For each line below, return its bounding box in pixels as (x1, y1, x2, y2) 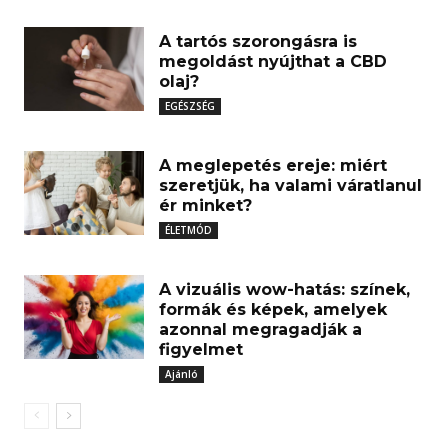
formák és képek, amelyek (159, 300, 387, 319)
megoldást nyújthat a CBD (159, 52, 387, 71)
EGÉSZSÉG (165, 99, 215, 113)
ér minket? (159, 196, 252, 215)
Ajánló (165, 367, 198, 381)
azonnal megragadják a (159, 320, 362, 339)
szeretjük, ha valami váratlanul (159, 176, 422, 195)
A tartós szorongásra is (159, 32, 357, 51)
